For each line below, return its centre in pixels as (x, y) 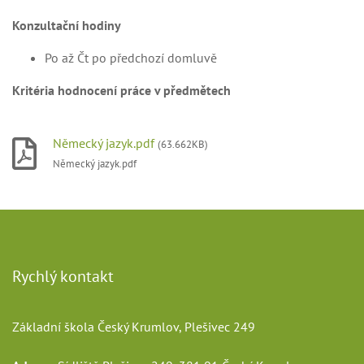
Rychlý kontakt (63, 276)
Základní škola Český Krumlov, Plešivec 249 (134, 327)
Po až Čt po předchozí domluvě (131, 58)
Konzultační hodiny (67, 25)
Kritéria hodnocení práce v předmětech (121, 90)
